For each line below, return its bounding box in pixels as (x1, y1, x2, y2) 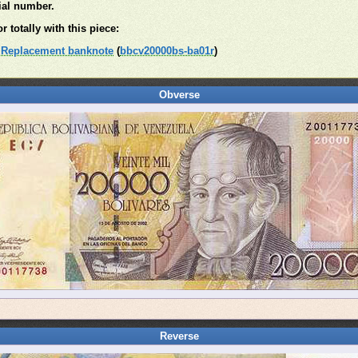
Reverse (159, 330, 199, 342)
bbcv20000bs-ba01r (120, 45, 215, 57)
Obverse (158, 89, 200, 101)
